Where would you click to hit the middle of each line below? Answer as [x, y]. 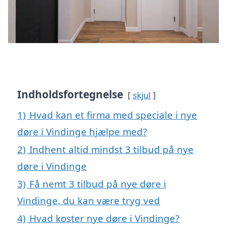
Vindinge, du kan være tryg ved [89, 201]
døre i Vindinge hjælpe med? [82, 132]
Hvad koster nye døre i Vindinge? [104, 218]
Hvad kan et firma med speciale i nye [113, 115]
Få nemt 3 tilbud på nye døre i [98, 184]
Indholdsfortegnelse [70, 94]
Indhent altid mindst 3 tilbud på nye [111, 149]
